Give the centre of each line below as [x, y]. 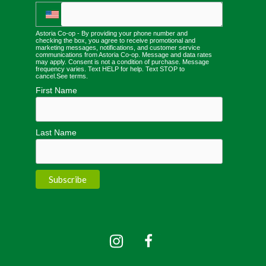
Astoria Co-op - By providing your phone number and [112, 34]
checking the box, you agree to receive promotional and [115, 41]
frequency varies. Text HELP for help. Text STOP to [110, 69]
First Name [56, 90]
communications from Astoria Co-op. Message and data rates [124, 55]
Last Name [56, 132]
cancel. [46, 76]
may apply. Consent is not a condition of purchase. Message [122, 62]
